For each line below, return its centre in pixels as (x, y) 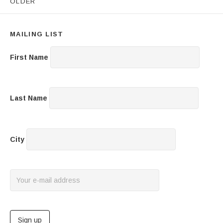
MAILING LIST (37, 34)
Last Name (29, 98)
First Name (29, 57)
